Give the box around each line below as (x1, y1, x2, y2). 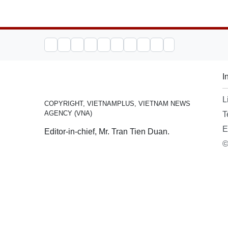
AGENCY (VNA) (44, 109, 92, 117)
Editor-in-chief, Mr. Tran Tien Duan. (44, 127, 169, 136)
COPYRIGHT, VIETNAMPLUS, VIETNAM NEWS (44, 100, 190, 107)
